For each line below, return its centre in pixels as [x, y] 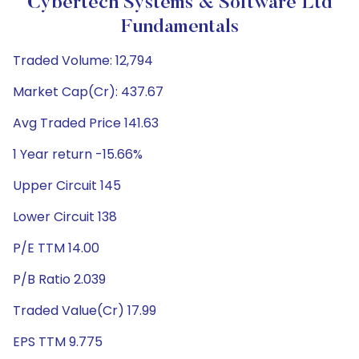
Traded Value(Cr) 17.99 [85, 311]
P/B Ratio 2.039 [59, 279]
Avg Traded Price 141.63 [86, 123]
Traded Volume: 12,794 [83, 61]
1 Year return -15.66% [78, 154]
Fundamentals [179, 27]
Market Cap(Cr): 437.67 [88, 92]
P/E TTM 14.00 [56, 248]
